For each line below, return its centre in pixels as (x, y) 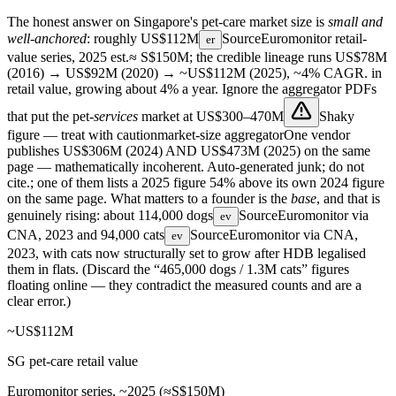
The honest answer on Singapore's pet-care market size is (168, 22)
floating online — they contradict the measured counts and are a (184, 286)
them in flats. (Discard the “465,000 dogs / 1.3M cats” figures (178, 270)
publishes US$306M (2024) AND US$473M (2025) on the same (189, 151)
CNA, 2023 (40, 235)
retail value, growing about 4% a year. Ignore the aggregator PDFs (192, 89)
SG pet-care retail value (72, 362)
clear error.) (39, 301)
